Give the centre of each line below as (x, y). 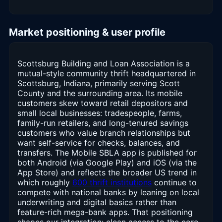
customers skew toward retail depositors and (103, 103)
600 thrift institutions (112, 183)
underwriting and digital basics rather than (97, 202)
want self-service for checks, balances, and (99, 143)
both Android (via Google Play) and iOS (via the (107, 163)
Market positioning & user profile (87, 32)
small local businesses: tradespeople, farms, (100, 113)
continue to (174, 183)
